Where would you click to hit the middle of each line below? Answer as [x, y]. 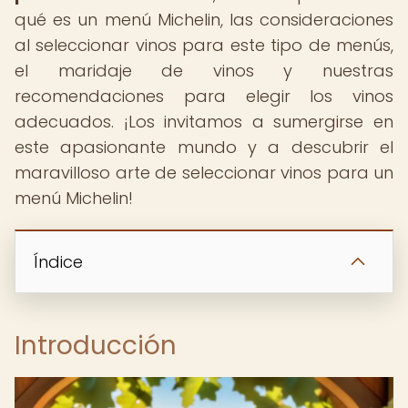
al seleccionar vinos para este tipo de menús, [204, 45]
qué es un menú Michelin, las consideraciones [204, 20]
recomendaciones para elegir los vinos [204, 96]
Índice [58, 262]
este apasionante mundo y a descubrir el [204, 147]
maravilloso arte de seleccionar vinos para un [204, 173]
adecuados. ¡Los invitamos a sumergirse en [204, 122]
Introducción [96, 346]
